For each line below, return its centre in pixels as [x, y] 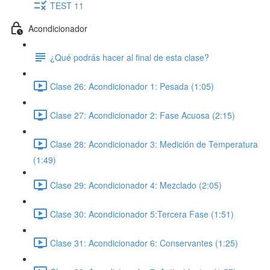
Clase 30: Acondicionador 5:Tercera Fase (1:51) [142, 214]
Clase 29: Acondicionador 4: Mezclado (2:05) [136, 185]
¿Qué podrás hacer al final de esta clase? [130, 57]
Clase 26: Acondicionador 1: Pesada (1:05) [132, 86]
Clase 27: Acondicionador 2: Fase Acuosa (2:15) [143, 115]
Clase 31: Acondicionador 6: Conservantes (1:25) [144, 243]
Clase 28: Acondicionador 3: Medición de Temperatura [154, 144]
